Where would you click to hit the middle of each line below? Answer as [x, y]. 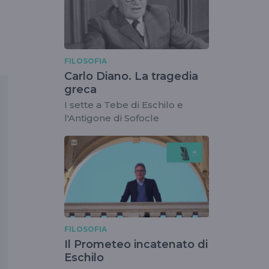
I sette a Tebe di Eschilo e [124, 105]
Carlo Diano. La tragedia [131, 77]
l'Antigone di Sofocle [113, 118]
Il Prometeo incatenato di [136, 244]
